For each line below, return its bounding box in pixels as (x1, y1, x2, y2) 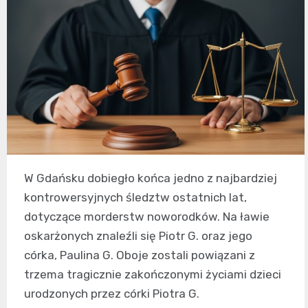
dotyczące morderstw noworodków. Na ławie (24, 209, 269, 223)
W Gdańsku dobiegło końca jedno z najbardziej (24, 170, 277, 185)
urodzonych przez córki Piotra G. (24, 286, 199, 300)
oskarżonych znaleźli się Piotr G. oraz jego (24, 228, 252, 243)
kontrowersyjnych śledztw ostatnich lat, (24, 190, 247, 204)
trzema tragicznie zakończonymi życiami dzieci (24, 267, 281, 281)
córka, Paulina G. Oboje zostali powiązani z (24, 247, 255, 262)
